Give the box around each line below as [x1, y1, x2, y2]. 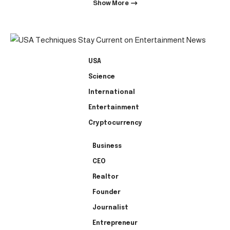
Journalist [92, 204, 128, 211]
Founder [92, 189, 121, 196]
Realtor [92, 174, 119, 180]
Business [92, 143, 122, 149]
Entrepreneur [92, 220, 138, 226]
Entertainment [88, 104, 139, 111]
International [88, 89, 135, 95]
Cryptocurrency [88, 120, 142, 126]
